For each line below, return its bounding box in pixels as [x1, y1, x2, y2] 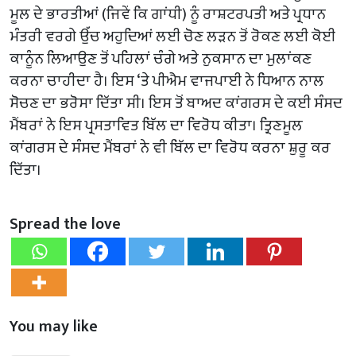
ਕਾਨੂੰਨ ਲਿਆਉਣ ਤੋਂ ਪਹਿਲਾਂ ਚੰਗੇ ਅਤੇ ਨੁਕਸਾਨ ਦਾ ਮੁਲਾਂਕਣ [10, 44, 311, 72]
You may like [10, 312, 98, 340]
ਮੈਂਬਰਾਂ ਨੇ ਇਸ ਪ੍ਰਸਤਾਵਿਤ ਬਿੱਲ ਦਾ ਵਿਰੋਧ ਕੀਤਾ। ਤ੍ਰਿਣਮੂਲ [10, 111, 303, 139]
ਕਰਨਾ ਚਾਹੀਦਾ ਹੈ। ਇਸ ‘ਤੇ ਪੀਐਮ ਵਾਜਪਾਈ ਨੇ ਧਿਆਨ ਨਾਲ [10, 67, 324, 95]
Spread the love [10, 210, 121, 238]
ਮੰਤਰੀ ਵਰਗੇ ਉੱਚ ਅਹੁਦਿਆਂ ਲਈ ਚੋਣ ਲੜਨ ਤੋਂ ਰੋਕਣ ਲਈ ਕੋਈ [10, 22, 335, 50]
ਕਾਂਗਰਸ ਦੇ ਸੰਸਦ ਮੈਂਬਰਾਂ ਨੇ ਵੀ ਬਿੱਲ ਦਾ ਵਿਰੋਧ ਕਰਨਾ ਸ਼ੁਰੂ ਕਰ [10, 133, 331, 161]
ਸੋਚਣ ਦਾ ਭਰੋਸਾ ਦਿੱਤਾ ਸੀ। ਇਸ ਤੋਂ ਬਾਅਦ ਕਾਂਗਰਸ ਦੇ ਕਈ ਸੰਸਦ [10, 89, 342, 117]
